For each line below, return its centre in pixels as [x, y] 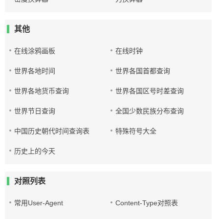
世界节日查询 [35, 111]
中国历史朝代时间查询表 [52, 131]
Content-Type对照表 [147, 203]
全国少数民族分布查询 [150, 111]
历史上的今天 [35, 151]
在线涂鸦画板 [35, 51]
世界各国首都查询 [143, 71]
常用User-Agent [39, 203]
